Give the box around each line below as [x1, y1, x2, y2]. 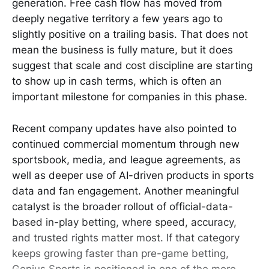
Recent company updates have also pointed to [12, 122, 237, 134]
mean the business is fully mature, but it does [12, 44, 233, 56]
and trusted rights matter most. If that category [12, 231, 240, 244]
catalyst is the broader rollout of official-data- [12, 200, 233, 213]
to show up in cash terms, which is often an [12, 75, 222, 88]
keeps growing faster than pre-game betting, [12, 247, 229, 259]
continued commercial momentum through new [12, 138, 240, 150]
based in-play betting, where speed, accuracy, [12, 216, 237, 228]
